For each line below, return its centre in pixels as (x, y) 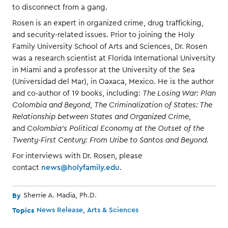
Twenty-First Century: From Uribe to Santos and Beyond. (110, 140)
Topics (23, 210)
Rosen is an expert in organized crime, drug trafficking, (108, 23)
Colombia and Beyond (51, 105)
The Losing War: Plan (179, 93)
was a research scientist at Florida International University (114, 58)
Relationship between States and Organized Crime (101, 117)
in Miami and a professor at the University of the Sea (104, 70)
